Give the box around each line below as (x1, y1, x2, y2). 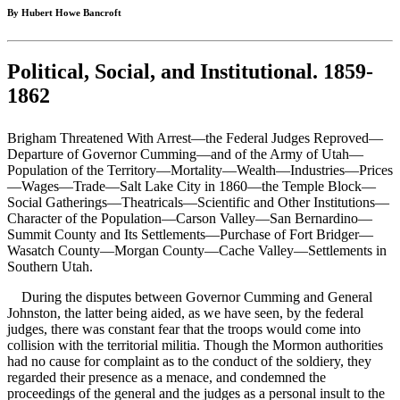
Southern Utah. (7, 259, 93, 275)
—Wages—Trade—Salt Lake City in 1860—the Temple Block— (7, 179, 376, 195)
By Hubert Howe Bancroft (7, 7, 121, 19)
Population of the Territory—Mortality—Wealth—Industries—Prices (7, 162, 393, 179)
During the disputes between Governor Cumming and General (7, 289, 372, 305)
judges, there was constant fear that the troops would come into (7, 321, 361, 337)
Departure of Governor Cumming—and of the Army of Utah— (7, 146, 363, 162)
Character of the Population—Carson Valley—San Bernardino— (7, 211, 372, 227)
